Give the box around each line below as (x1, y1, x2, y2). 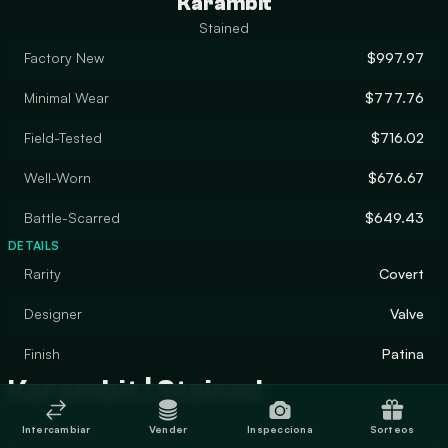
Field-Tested (24, 129, 102, 146)
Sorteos (369, 422, 415, 435)
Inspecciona (247, 422, 313, 435)
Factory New (24, 49, 104, 66)
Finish (24, 345, 60, 362)
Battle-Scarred (24, 209, 120, 226)
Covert (379, 265, 424, 282)
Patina (382, 345, 424, 362)
